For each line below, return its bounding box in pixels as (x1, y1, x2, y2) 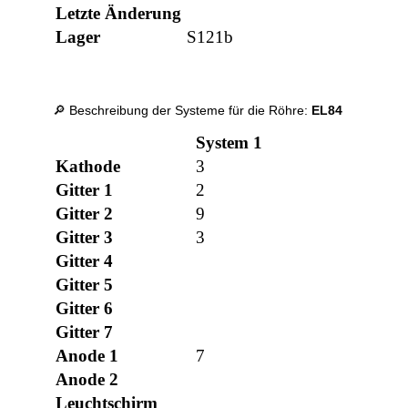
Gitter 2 (56, 204, 114, 224)
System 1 (196, 133, 263, 153)
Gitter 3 (56, 228, 114, 248)
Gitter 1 (56, 180, 114, 200)
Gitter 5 (56, 275, 114, 295)
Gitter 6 (56, 299, 114, 319)
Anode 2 (56, 370, 119, 390)
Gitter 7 (56, 322, 114, 342)
